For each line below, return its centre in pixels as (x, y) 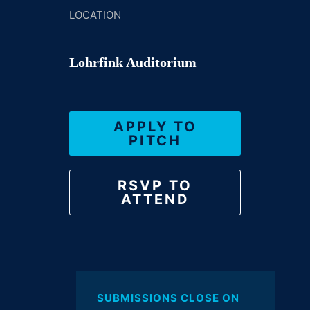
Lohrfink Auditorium (133, 62)
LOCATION (95, 15)
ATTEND (155, 199)
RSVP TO (155, 185)
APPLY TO (155, 127)
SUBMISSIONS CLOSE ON (168, 298)
